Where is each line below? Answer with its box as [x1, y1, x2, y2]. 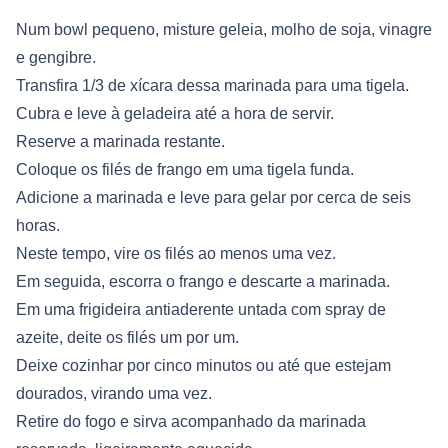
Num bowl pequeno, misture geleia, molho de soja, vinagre [16, 21, 432, 39]
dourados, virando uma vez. [16, 385, 212, 403]
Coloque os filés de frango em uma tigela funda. [16, 161, 354, 179]
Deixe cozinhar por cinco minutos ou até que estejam [16, 357, 391, 375]
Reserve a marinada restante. [16, 133, 225, 151]
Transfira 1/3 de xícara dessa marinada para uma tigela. [16, 77, 409, 95]
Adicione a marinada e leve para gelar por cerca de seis [16, 189, 411, 207]
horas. [16, 217, 60, 235]
